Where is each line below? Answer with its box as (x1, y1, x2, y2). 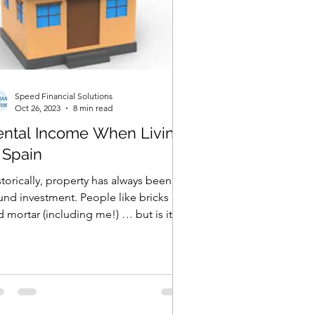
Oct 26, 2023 (15, 103, 60, 113)
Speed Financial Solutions (15, 91, 112, 101)
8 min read (73, 103, 112, 113)
